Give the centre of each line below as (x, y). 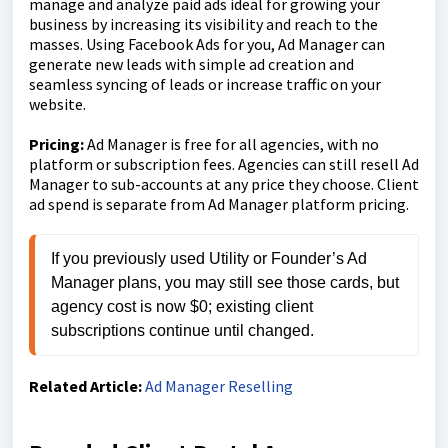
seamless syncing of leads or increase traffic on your (205, 84)
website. (57, 104)
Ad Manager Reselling (219, 386)
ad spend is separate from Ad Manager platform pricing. (219, 204)
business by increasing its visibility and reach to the (203, 24)
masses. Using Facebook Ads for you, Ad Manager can (207, 44)
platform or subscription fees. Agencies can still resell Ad (224, 164)
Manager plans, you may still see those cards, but (225, 283)
